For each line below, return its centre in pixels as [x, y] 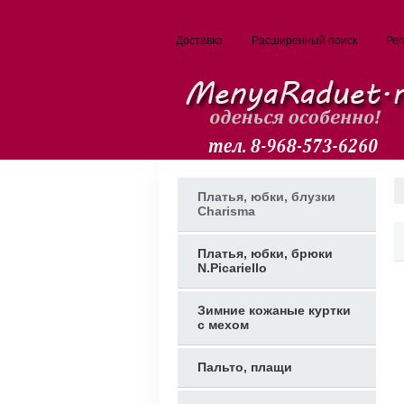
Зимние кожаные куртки [274, 310]
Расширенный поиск [304, 41]
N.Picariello [232, 268]
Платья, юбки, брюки [265, 253]
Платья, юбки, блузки [266, 197]
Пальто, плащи [245, 367]
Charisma [226, 211]
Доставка [199, 41]
